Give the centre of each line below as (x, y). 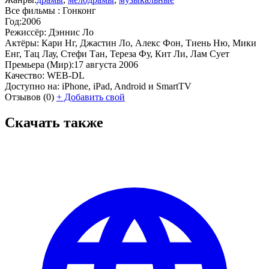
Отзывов (23, 97)
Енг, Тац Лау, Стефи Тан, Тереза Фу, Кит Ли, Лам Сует (117, 53)
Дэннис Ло (71, 32)
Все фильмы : (34, 10)
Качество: (25, 75)
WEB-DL (66, 75)
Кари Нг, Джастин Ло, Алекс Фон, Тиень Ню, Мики (149, 43)
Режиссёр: (27, 32)
